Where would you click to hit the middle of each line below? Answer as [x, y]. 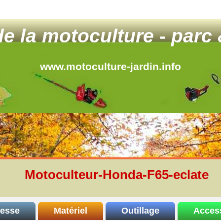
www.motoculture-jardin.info [110, 66]
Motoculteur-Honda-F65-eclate [116, 175]
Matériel [70, 210]
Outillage [140, 210]
